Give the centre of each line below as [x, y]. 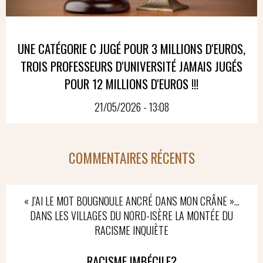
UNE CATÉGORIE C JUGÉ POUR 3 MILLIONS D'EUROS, [131, 48]
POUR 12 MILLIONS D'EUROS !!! [131, 83]
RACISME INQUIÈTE [131, 230]
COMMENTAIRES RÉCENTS [131, 158]
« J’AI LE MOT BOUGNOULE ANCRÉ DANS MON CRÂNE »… [131, 200]
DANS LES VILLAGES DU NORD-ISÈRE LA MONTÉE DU [131, 215]
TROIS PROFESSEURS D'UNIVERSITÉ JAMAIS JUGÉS [131, 66]
